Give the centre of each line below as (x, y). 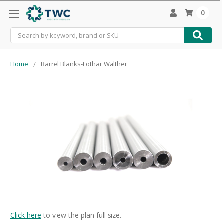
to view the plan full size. (81, 215)
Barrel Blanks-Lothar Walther (84, 64)
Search (21, 32)
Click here (26, 215)
